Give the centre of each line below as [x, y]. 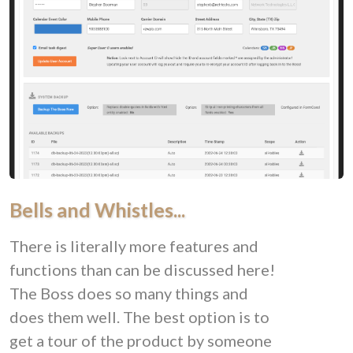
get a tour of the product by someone [141, 341]
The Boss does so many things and [129, 294]
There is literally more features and [134, 246]
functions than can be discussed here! [142, 270]
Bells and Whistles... [97, 210]
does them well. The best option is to [139, 317]
